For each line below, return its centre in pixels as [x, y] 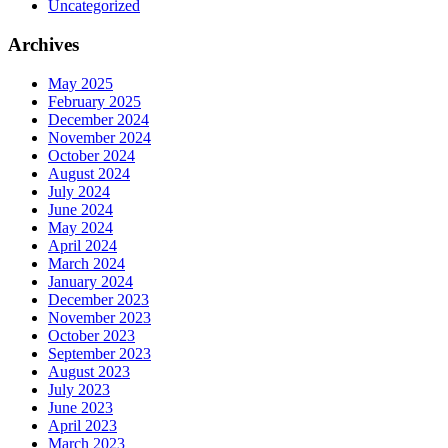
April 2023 [82, 425]
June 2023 [80, 407]
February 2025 [94, 101]
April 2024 [82, 245]
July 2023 [79, 389]
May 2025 [80, 83]
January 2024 [90, 281]
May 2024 [80, 227]
